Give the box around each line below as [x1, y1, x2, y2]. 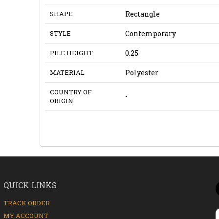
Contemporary [125, 28, 176, 38]
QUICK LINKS [3, 179, 57, 190]
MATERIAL [49, 67, 85, 77]
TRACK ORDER [3, 198, 50, 207]
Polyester [125, 67, 158, 77]
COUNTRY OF [49, 87, 91, 96]
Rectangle [125, 9, 160, 19]
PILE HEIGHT [49, 48, 93, 57]
